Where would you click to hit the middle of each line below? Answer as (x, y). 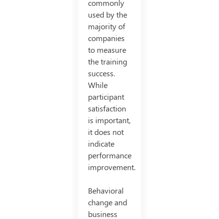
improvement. (111, 167)
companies (106, 38)
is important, (109, 120)
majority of (106, 26)
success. (101, 73)
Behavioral (106, 190)
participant (106, 96)
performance (109, 155)
